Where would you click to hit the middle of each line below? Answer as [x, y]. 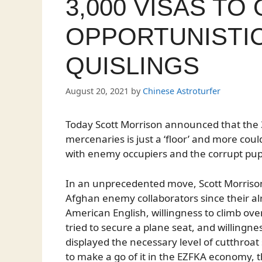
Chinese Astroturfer [182, 91]
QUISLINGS [132, 66]
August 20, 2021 [97, 91]
